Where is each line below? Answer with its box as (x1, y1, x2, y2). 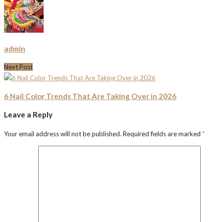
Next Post (4, 63, 33, 71)
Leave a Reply (4, 110, 53, 119)
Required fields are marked (123, 129, 202, 138)
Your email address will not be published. (4, 129, 121, 138)
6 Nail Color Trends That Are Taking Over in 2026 (4, 92, 176, 101)
